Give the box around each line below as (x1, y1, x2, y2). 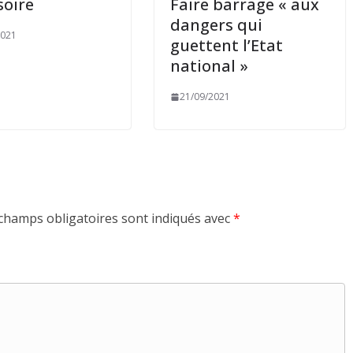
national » (170, 55, 249, 77)
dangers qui (170, 14, 263, 36)
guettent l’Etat (170, 35, 284, 57)
